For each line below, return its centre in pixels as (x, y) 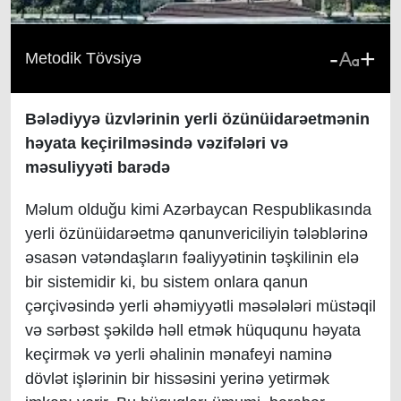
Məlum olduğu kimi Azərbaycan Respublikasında (198, 209)
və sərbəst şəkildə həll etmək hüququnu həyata (193, 330)
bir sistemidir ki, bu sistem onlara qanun (166, 282)
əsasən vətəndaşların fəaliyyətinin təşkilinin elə (192, 258)
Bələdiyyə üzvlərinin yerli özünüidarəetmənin (197, 119)
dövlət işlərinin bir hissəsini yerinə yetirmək (177, 379)
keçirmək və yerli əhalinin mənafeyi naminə (179, 354)
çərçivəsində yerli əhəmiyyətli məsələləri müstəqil (200, 306)
